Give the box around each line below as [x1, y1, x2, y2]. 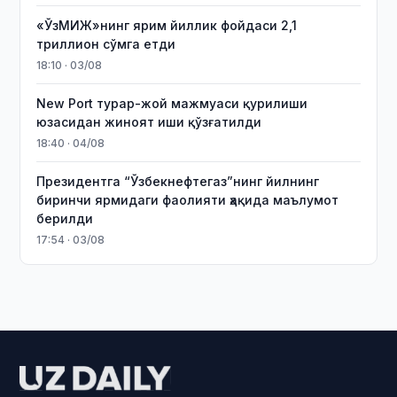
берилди [36, 211, 94, 226]
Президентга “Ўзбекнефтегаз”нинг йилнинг [36, 174, 320, 189]
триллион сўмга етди [36, 36, 176, 51]
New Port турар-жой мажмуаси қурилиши [36, 96, 308, 111]
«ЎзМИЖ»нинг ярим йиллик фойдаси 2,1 [36, 18, 298, 33]
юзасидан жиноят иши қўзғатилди [36, 114, 262, 129]
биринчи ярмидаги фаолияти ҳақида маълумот [36, 192, 339, 207]
